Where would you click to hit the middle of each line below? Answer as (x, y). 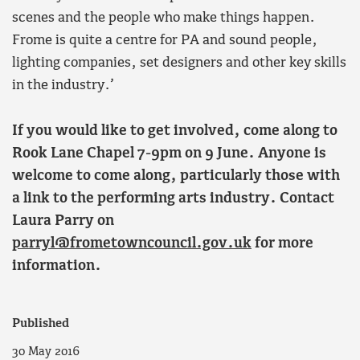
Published (41, 323)
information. (57, 266)
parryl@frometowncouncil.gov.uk (132, 243)
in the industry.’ (63, 86)
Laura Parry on (63, 221)
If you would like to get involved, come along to (175, 131)
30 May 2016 (46, 352)
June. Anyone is (272, 153)
